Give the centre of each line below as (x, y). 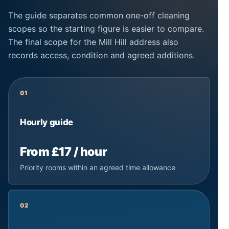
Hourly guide (47, 122)
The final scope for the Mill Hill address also (93, 42)
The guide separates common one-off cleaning (99, 15)
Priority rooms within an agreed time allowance (98, 167)
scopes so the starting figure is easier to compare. (106, 28)
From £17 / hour (63, 152)
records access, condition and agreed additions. (101, 55)
